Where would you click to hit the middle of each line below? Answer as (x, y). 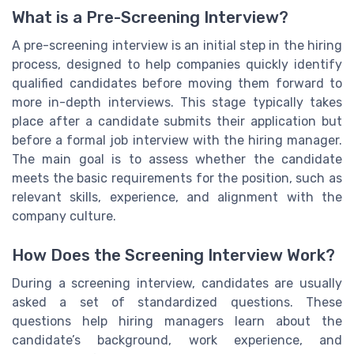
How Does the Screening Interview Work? (173, 255)
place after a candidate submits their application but (177, 122)
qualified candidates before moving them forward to (177, 84)
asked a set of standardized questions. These (177, 302)
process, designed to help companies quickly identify (177, 65)
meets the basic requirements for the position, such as (177, 179)
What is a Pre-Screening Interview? (150, 18)
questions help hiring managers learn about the (177, 321)
